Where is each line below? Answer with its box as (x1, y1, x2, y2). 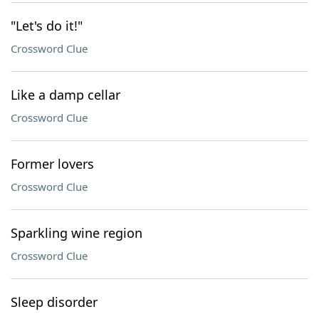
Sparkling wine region (11, 224, 142, 241)
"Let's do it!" (11, 17, 83, 34)
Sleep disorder (11, 293, 98, 310)
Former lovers (11, 155, 94, 172)
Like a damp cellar (11, 86, 120, 103)
